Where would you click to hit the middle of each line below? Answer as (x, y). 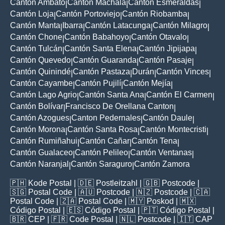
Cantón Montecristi (173, 130)
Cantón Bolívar (37, 106)
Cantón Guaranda (105, 60)
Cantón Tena (154, 141)
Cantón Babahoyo (97, 37)
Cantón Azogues (40, 118)
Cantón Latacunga (118, 26)
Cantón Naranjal (39, 164)
